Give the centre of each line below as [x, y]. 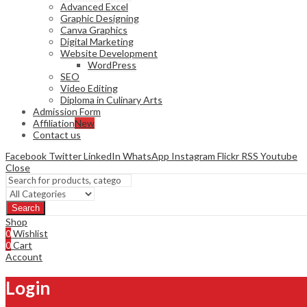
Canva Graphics [94, 29]
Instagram [193, 156]
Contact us [57, 134]
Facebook [26, 156]
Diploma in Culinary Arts [111, 99]
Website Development [109, 53]
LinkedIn [102, 156]
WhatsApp [146, 156]
